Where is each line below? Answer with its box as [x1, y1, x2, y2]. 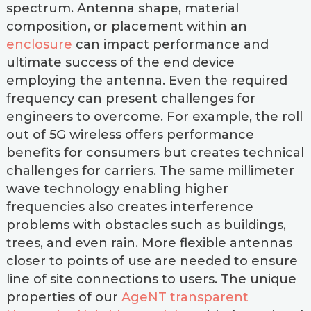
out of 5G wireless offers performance [6, 127, 254, 142]
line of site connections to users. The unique [6, 271, 296, 287]
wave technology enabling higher [6, 181, 228, 196]
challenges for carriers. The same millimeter [6, 163, 294, 178]
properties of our [6, 289, 121, 305]
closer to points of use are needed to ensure [6, 253, 298, 269]
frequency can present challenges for [6, 91, 255, 106]
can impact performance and [72, 37, 269, 52]
